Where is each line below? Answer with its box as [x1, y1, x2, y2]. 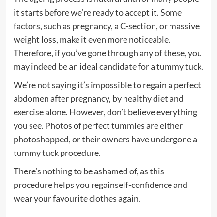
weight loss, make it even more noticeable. [13, 33, 170, 45]
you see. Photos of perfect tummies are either [13, 120, 183, 131]
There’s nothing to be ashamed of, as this [13, 165, 164, 176]
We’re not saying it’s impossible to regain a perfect [13, 79, 201, 90]
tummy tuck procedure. [13, 147, 101, 158]
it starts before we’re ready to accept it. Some [13, 6, 182, 17]
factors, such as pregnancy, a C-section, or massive [13, 20, 200, 31]
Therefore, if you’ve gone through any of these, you [13, 47, 202, 58]
